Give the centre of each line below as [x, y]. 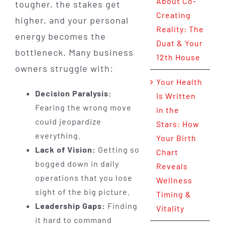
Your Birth [176, 138]
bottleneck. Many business [74, 52]
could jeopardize [68, 121]
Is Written [176, 96]
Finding [121, 205]
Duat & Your [179, 43]
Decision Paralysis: [73, 93]
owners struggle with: [64, 68]
